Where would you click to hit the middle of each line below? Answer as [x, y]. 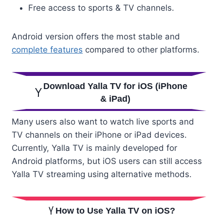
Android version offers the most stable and [96, 36]
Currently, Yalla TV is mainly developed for [94, 148]
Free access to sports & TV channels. [101, 8]
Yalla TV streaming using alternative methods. [102, 174]
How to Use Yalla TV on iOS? [115, 210]
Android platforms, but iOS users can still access [107, 161]
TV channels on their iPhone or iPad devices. [99, 135]
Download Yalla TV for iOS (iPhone [115, 86]
